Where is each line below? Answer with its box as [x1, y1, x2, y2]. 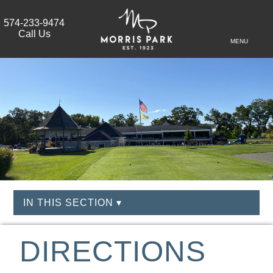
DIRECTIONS [19, 235, 206, 268]
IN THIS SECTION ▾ [23, 197, 122, 208]
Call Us [18, 29, 51, 40]
